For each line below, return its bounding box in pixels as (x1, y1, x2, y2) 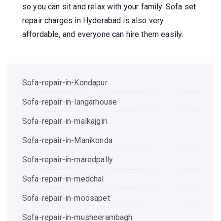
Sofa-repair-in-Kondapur (22, 77, 108, 87)
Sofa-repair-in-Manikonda (22, 135, 112, 145)
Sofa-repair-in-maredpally (22, 154, 113, 164)
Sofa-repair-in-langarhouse (22, 97, 117, 107)
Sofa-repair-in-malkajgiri (22, 116, 108, 126)
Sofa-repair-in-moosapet (22, 193, 110, 203)
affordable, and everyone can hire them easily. (22, 29, 184, 39)
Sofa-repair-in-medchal (22, 174, 104, 184)
